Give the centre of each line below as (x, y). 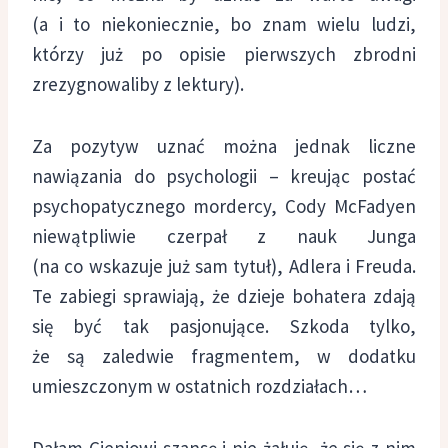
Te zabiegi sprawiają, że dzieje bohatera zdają (224, 295)
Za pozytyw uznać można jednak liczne (224, 145)
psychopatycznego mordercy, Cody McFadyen (224, 205)
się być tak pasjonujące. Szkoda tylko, (224, 325)
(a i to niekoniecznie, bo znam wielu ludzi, (224, 23)
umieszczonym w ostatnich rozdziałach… (199, 385)
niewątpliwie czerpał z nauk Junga (224, 235)
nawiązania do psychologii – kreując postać (224, 175)
